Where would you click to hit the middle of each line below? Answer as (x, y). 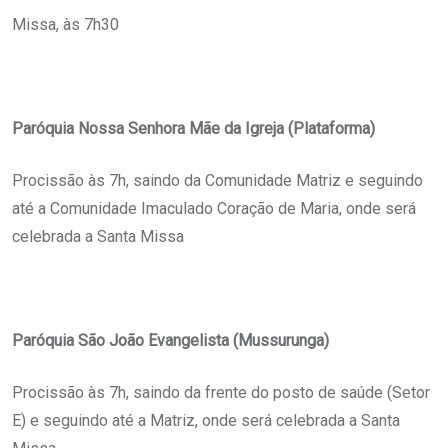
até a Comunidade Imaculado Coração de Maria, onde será (214, 209)
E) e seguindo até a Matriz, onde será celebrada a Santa (206, 421)
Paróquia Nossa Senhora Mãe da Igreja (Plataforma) (193, 129)
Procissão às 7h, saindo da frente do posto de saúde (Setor (221, 393)
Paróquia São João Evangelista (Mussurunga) (170, 341)
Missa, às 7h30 (65, 25)
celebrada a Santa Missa (98, 237)
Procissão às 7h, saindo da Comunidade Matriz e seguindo (217, 181)
